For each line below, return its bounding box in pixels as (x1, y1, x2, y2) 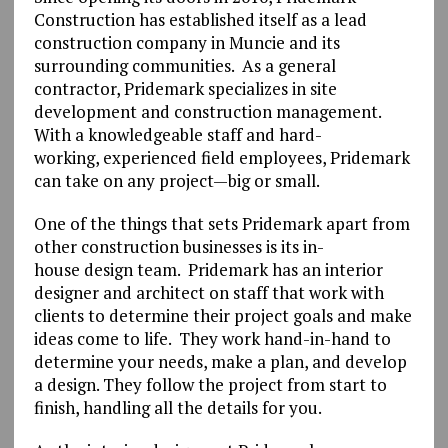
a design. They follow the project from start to (33, 372, 387, 396)
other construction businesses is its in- (33, 234, 324, 258)
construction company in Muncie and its (33, 30, 340, 54)
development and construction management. (33, 99, 381, 123)
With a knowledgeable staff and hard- (33, 122, 322, 146)
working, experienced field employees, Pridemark (33, 145, 410, 169)
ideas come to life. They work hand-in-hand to (33, 326, 391, 350)
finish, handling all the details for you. (33, 395, 322, 419)
